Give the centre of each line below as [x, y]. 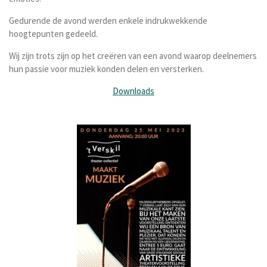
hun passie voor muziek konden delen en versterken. [106, 69]
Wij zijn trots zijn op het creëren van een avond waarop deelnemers [133, 56]
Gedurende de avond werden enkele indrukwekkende [108, 21]
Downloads [133, 91]
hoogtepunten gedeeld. [53, 34]
